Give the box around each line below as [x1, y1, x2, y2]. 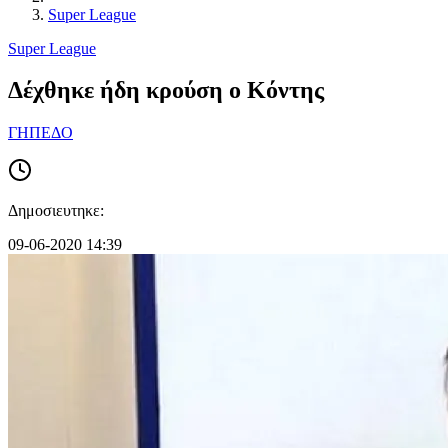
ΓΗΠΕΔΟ [8, 124, 73, 142]
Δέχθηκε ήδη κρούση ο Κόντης [8, 77, 324, 104]
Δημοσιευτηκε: [8, 202, 104, 220]
